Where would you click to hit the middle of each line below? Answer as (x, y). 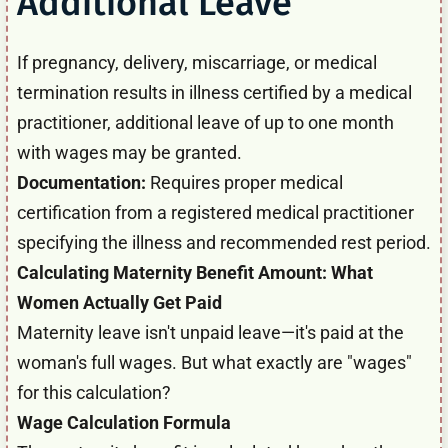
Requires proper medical (244, 182)
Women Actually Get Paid (119, 302)
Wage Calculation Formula (124, 422)
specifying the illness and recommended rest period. (224, 242)
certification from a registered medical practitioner (215, 212)
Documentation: (81, 182)
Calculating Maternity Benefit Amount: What (195, 272)
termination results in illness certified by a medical (214, 92)
